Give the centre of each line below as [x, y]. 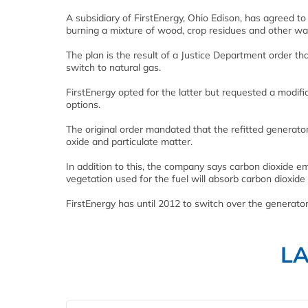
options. [83, 105]
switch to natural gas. [113, 68]
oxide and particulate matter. [129, 142]
